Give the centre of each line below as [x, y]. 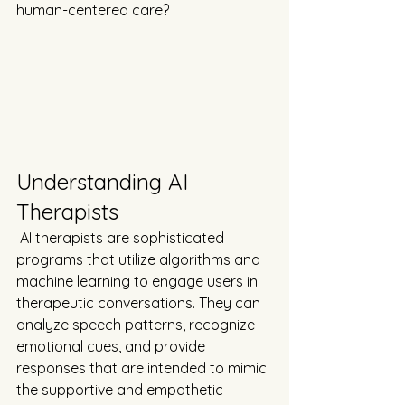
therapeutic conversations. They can [140, 303]
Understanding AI [105, 182]
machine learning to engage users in [139, 282]
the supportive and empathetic [122, 390]
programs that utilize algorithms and [140, 260]
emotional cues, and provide [113, 347]
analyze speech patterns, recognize [137, 325]
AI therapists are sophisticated [122, 238]
